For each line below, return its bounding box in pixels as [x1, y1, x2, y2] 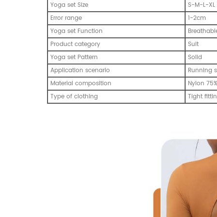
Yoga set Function [50, 26, 103, 36]
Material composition [50, 78, 111, 88]
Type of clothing [50, 92, 98, 101]
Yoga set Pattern [50, 52, 98, 62]
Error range [50, 13, 82, 23]
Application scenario [50, 65, 110, 75]
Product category [50, 39, 100, 49]
